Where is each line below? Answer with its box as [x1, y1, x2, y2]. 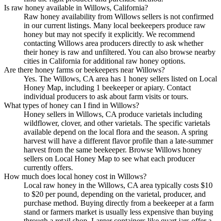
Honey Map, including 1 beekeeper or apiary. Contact [24, 83, 191, 92]
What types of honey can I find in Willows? [4, 101, 139, 110]
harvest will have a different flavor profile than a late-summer [24, 136, 213, 145]
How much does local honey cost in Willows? [4, 172, 147, 181]
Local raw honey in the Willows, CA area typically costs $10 [24, 181, 213, 189]
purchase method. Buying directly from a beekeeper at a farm [24, 198, 214, 207]
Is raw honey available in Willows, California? [4, 3, 148, 12]
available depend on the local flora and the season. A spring [24, 127, 208, 136]
